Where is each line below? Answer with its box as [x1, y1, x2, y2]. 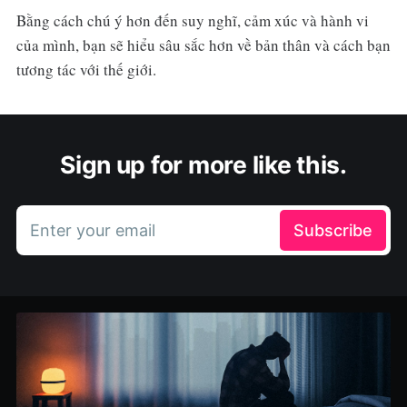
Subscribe [293, 221, 373, 241]
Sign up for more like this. [60, 150, 347, 180]
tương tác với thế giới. [15, 59, 156, 81]
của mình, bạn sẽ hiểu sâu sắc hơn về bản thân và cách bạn [15, 35, 391, 56]
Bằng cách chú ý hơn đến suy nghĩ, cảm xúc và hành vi [15, 10, 369, 32]
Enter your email [29, 221, 155, 241]
